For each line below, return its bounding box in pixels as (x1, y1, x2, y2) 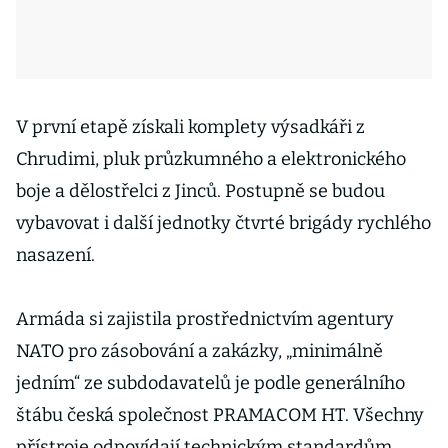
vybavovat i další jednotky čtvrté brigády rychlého (16, 212, 431, 234)
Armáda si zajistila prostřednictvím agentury (16, 308, 394, 330)
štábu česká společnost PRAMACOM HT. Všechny (16, 404, 424, 426)
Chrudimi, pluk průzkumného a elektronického (16, 148, 406, 170)
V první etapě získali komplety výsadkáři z (16, 116, 365, 138)
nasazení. (16, 244, 95, 266)
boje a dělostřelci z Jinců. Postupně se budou (16, 180, 385, 202)
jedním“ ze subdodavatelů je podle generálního (16, 372, 405, 394)
